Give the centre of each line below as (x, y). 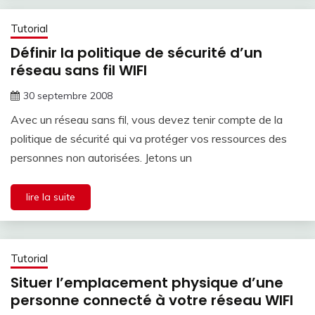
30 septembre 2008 (68, 95)
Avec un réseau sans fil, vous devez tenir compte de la (147, 119)
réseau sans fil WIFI (79, 70)
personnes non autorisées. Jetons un (101, 157)
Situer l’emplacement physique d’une (147, 283)
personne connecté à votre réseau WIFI (152, 301)
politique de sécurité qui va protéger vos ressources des (149, 138)
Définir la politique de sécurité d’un (136, 52)
